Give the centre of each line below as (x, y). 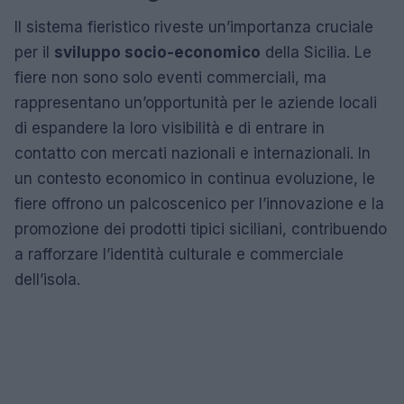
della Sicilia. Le (316, 52)
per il (34, 52)
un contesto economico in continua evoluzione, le (195, 179)
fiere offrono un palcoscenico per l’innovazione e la (199, 204)
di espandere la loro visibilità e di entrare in (170, 128)
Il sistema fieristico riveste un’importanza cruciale (194, 27)
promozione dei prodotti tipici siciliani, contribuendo (201, 229)
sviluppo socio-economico (157, 52)
